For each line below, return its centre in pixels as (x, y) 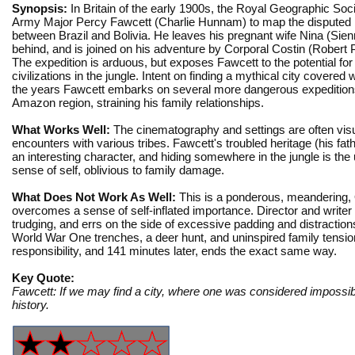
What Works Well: (61, 129)
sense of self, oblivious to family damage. (120, 170)
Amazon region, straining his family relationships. (138, 102)
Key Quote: (43, 277)
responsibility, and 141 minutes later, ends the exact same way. (174, 250)
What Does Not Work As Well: (94, 197)
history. (31, 304)
